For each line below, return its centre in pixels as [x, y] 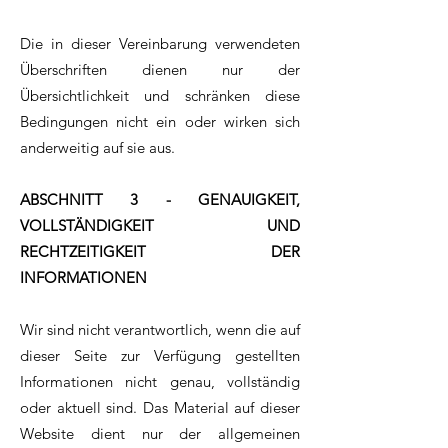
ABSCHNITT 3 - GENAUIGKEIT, [160, 200]
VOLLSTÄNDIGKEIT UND [160, 226]
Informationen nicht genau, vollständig [160, 382]
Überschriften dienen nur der [160, 70]
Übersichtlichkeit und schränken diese [160, 96]
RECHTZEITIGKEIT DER [160, 252]
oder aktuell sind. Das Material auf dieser [160, 408]
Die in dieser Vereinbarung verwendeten [160, 44]
